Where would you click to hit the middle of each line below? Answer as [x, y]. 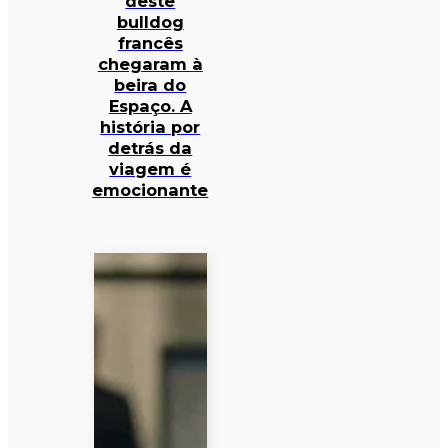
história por [150, 127]
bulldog [150, 22]
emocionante [150, 190]
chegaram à [150, 64]
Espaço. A [150, 106]
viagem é [150, 169]
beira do [150, 85]
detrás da [150, 148]
